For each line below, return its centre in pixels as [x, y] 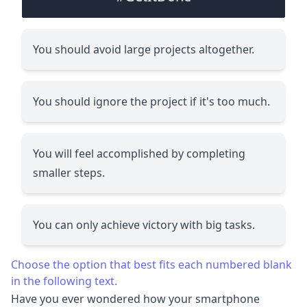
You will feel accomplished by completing [139, 153]
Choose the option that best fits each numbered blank [151, 264]
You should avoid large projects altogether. [144, 49]
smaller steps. [69, 172]
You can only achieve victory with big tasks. [144, 224]
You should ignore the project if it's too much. [151, 101]
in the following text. [64, 281]
